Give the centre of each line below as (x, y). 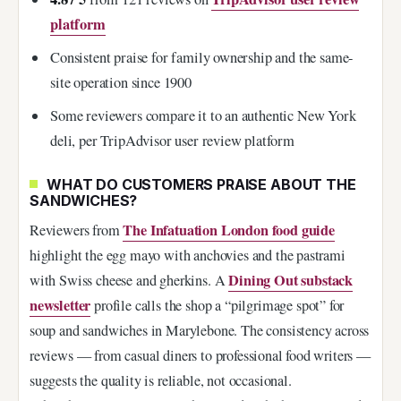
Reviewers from (77, 230)
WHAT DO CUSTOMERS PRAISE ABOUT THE (201, 184)
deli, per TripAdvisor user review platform (172, 141)
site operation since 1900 (121, 83)
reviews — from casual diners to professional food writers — (200, 356)
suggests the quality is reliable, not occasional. (161, 381)
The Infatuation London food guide (229, 230)
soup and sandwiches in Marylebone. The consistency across (200, 331)
